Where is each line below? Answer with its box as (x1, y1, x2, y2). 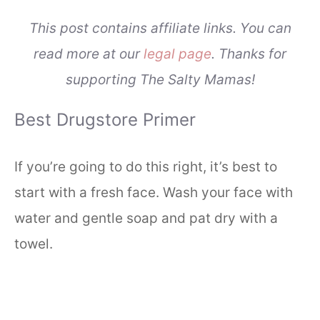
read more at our (34, 46, 140, 63)
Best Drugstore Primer (14, 109, 196, 131)
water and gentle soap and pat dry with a (14, 210, 278, 227)
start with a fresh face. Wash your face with (14, 184, 293, 201)
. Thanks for (211, 46, 286, 63)
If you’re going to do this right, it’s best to (14, 159, 277, 176)
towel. (14, 236, 53, 253)
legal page (140, 46, 211, 63)
